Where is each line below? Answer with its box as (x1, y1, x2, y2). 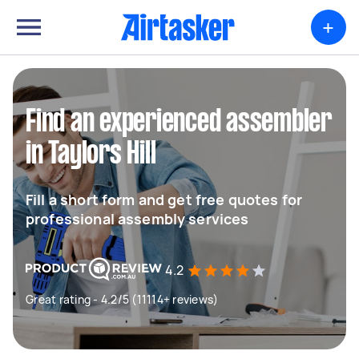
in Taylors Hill (26, 140, 156, 169)
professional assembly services (26, 209, 249, 228)
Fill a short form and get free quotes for (26, 190, 303, 209)
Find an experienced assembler (26, 108, 332, 137)
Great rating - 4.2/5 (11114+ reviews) (26, 292, 219, 307)
